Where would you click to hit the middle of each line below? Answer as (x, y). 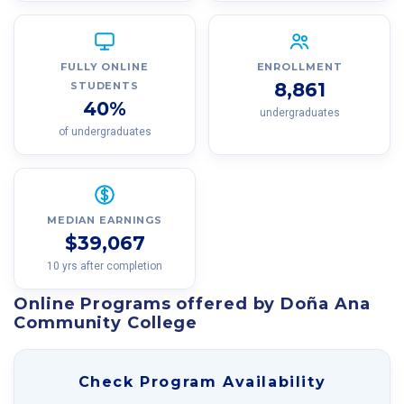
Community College (106, 323)
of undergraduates (105, 131)
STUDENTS (105, 85)
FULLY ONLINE (105, 66)
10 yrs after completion (105, 266)
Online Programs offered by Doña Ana (192, 304)
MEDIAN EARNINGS (105, 220)
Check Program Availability (202, 381)
